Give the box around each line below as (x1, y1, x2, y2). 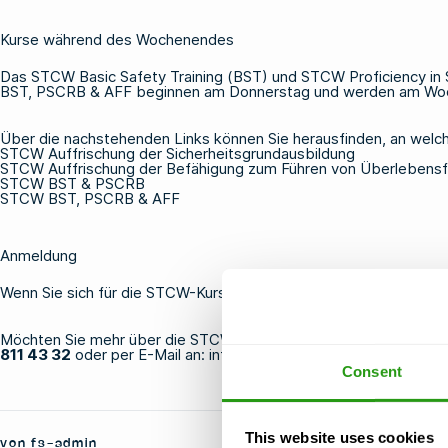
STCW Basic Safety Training (31, 66, 223, 86)
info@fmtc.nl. (209, 344, 301, 364)
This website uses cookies (244, 428, 434, 446)
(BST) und (223, 66, 301, 86)
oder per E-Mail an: (71, 344, 209, 364)
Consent (342, 362, 402, 380)
